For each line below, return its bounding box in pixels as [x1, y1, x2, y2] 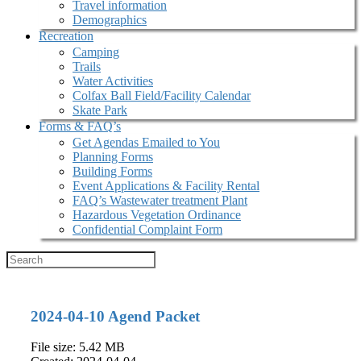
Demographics [73, 13, 147, 27]
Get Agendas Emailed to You [73, 135, 220, 149]
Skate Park [73, 103, 127, 117]
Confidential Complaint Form [73, 222, 222, 236]
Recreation [39, 29, 93, 43]
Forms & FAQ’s [39, 119, 121, 133]
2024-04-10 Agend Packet [31, 307, 200, 325]
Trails [73, 60, 101, 73]
